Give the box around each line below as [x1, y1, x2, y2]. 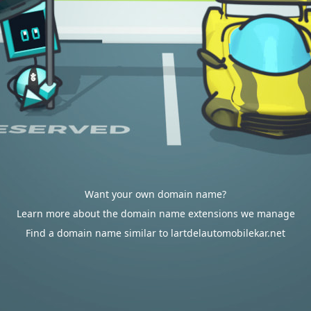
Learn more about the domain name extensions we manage [16, 207, 295, 220]
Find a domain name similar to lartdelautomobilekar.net [26, 226, 285, 239]
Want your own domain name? [85, 187, 226, 201]
